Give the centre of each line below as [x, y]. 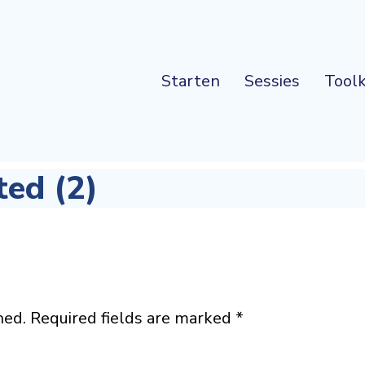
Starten [191, 81]
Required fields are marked [133, 318]
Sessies [272, 81]
